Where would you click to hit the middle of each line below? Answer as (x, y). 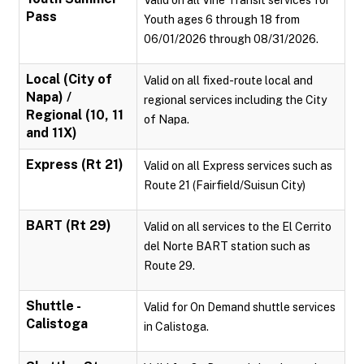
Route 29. (169, 266)
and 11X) (52, 133)
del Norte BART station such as (227, 246)
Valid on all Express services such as (238, 166)
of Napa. (167, 119)
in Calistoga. (176, 327)
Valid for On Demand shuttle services (240, 307)
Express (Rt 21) (75, 165)
